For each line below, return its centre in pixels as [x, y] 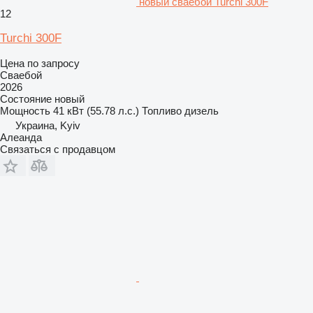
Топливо [162, 110]
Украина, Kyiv [48, 125]
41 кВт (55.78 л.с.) [96, 110]
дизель [202, 110]
